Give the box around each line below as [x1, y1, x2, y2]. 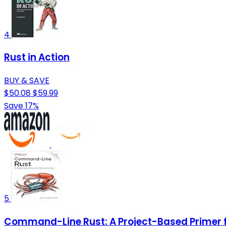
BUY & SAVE [4, 75, 49, 87]
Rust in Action [4, 50, 70, 65]
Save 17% [4, 100, 39, 112]
